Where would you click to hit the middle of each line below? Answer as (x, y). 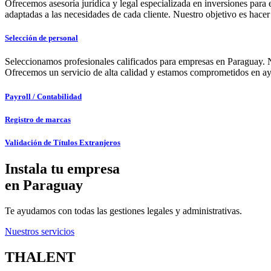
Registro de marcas (38, 119)
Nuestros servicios (40, 232)
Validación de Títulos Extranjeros (63, 142)
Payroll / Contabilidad (43, 96)
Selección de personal (41, 38)
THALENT (40, 257)
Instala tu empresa (62, 169)
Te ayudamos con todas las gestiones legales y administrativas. (123, 211)
